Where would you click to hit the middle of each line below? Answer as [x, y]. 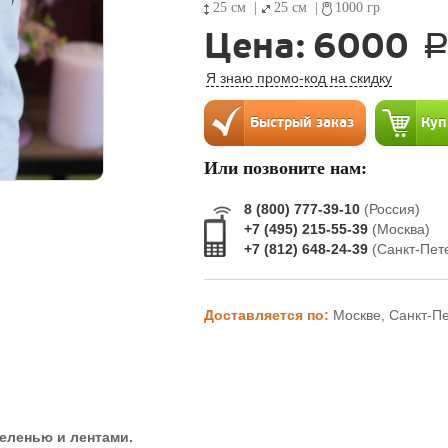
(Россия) [391, 209]
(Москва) [400, 229]
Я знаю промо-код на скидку [298, 78]
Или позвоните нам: [285, 168]
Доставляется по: [268, 315]
